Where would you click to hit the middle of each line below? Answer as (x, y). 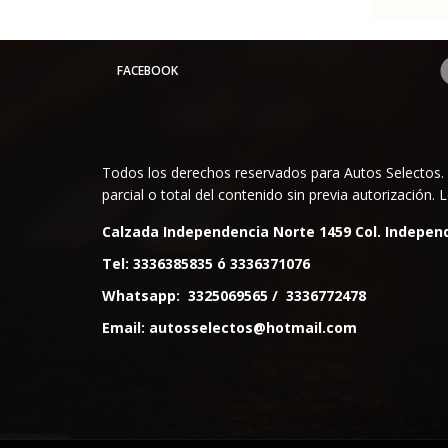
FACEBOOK (147, 70)
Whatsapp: (145, 295)
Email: (125, 327)
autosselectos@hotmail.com (253, 327)
